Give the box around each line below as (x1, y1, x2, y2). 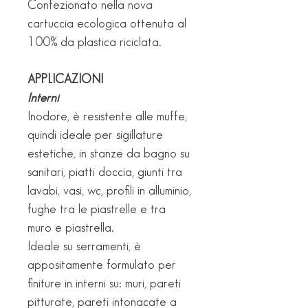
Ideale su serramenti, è (27, 240, 141, 252)
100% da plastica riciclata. (27, 36, 162, 48)
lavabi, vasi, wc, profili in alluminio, (27, 184, 191, 197)
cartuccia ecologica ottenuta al (27, 17, 186, 30)
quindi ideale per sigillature (27, 129, 163, 141)
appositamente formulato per (27, 258, 176, 271)
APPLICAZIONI (27, 73, 103, 85)
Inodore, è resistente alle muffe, (27, 110, 187, 122)
